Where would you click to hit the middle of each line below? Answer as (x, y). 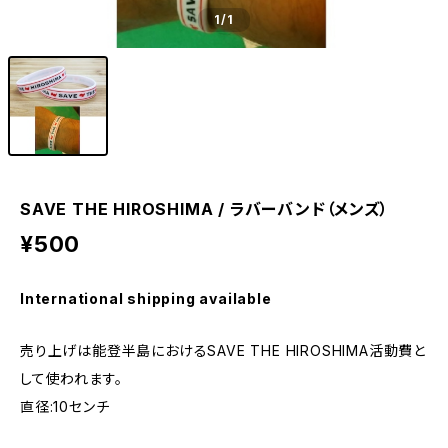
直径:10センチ (65, 406)
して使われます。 (71, 378)
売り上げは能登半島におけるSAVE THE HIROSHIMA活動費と (223, 350)
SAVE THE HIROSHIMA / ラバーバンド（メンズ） (204, 209)
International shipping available (146, 298)
